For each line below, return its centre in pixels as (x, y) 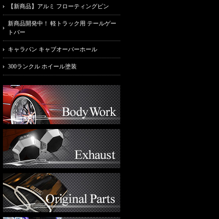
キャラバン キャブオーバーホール (53, 49)
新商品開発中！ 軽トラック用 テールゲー (62, 23)
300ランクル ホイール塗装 (42, 66)
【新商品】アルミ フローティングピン (58, 6)
